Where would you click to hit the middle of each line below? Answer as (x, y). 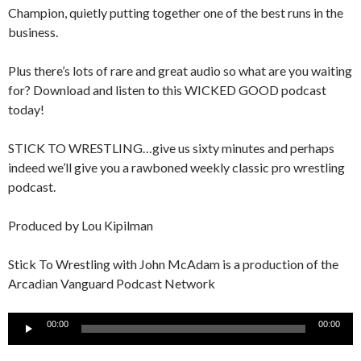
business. (33, 31)
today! (26, 109)
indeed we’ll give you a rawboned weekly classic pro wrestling (176, 167)
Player (25, 340)
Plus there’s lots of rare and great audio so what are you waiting (180, 70)
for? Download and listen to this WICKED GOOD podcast (167, 89)
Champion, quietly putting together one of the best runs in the (176, 12)
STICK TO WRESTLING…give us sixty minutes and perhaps (171, 147)
